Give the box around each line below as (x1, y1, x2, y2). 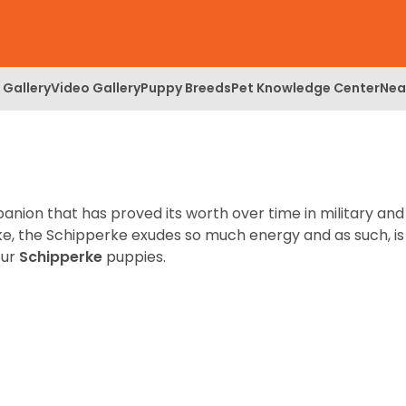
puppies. (106, 246, 166, 267)
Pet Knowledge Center (231, 78, 380, 97)
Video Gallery (51, 78, 140, 97)
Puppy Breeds (140, 78, 231, 97)
